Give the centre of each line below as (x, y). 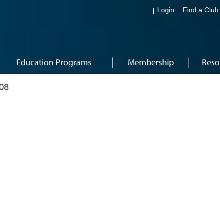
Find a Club (201, 10)
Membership (151, 62)
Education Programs (54, 62)
